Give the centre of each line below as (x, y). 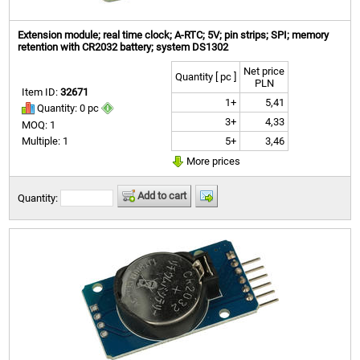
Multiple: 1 (45, 141)
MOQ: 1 (39, 125)
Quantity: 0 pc (68, 108)
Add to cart (161, 195)
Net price (264, 71)
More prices (213, 161)
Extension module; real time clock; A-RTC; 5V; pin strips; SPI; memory (174, 35)
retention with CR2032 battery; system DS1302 (123, 47)
